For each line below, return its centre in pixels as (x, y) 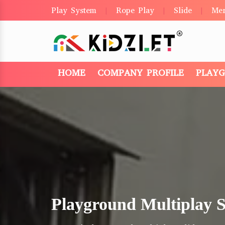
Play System (74, 10)
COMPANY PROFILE (141, 73)
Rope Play (135, 10)
